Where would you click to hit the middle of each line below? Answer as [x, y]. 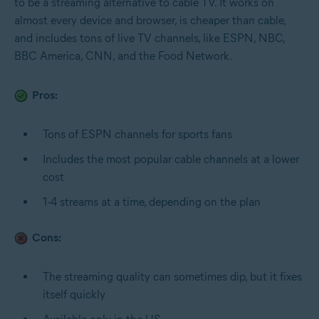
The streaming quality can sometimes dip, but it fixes [172, 276]
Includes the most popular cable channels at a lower [171, 159]
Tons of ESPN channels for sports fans [137, 134]
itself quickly [74, 294]
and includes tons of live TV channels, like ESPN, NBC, [150, 38]
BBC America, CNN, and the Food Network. [123, 56]
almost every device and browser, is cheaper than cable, [150, 20]
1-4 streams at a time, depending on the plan [152, 202]
